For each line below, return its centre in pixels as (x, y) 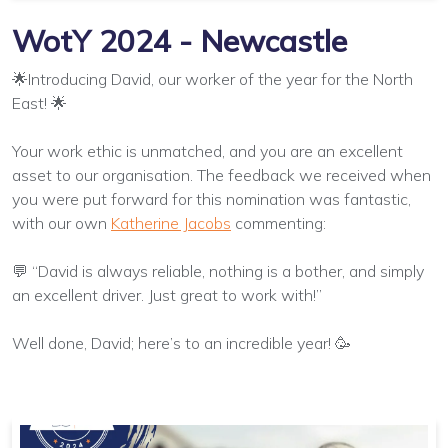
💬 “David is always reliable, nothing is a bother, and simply (218, 270)
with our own (59, 222)
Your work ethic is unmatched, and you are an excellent (207, 150)
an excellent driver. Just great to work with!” (167, 294)
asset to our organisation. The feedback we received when (221, 174)
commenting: (280, 222)
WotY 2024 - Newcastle (179, 40)
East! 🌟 (39, 102)
